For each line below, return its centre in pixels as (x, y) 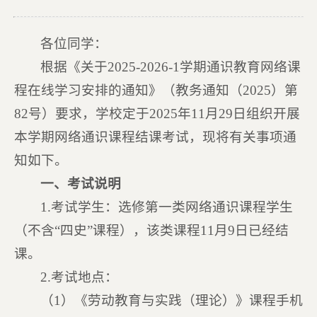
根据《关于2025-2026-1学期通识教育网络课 (171, 67)
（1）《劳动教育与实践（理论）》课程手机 (172, 300)
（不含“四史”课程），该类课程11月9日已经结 (151, 230)
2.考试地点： (80, 277)
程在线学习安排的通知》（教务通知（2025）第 (156, 90)
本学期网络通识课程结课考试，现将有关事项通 (155, 137)
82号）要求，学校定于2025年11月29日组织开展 (157, 114)
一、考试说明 (81, 184)
